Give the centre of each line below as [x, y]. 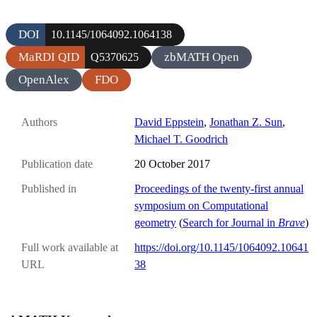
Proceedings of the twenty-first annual [219, 189]
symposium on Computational [201, 206]
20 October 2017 [172, 164]
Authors [39, 122]
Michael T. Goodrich [181, 139]
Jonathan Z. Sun [246, 122]
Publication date [57, 164]
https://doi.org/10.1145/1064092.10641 [221, 248]
